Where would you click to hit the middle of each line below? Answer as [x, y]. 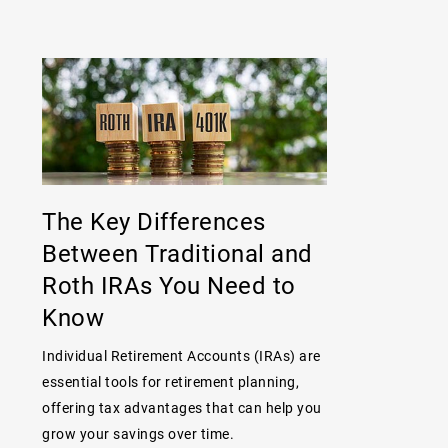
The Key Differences [154, 220]
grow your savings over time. [138, 433]
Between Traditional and [177, 252]
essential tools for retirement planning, [171, 381]
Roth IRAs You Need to [169, 284]
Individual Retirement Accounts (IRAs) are [181, 355]
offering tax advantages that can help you [182, 407]
